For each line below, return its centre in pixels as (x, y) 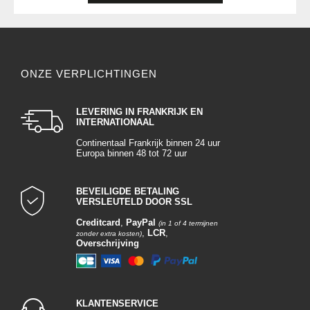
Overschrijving (108, 243)
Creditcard (98, 222)
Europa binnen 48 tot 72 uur (131, 153)
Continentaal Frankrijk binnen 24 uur (148, 143)
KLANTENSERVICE (117, 303)
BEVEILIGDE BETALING (128, 191)
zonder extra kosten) (109, 233)
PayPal (141, 222)
